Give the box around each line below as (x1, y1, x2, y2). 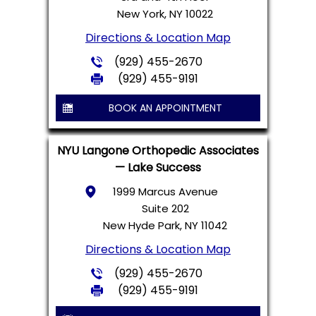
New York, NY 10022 (117, 6, 213, 21)
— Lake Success (115, 159, 201, 176)
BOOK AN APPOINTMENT (108, 100, 222, 115)
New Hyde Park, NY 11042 (103, 217, 227, 233)
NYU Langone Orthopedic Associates (57, 142, 259, 159)
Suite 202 (141, 200, 189, 216)
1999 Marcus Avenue (112, 183, 218, 199)
